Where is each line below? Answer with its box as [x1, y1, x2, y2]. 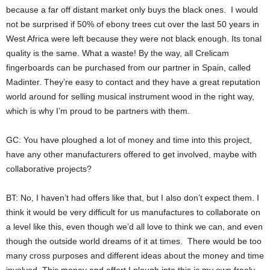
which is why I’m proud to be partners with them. [6, 106, 190, 116]
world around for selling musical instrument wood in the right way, [6, 92, 254, 102]
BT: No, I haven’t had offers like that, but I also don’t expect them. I [6, 193, 259, 203]
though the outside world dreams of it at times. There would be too [6, 236, 262, 246]
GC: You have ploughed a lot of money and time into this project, [6, 135, 252, 145]
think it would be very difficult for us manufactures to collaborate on [6, 207, 260, 218]
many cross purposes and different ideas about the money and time [6, 251, 264, 261]
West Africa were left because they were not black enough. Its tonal [6, 34, 262, 44]
